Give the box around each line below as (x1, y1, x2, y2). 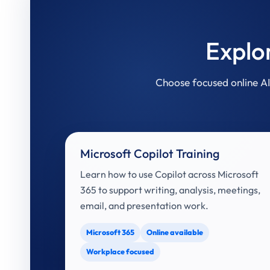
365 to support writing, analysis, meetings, (80, 184, 260, 196)
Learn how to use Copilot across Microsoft (80, 168, 259, 180)
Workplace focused (86, 247, 154, 256)
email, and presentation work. (80, 199, 209, 212)
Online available (146, 228, 203, 237)
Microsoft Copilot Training (80, 146, 219, 161)
